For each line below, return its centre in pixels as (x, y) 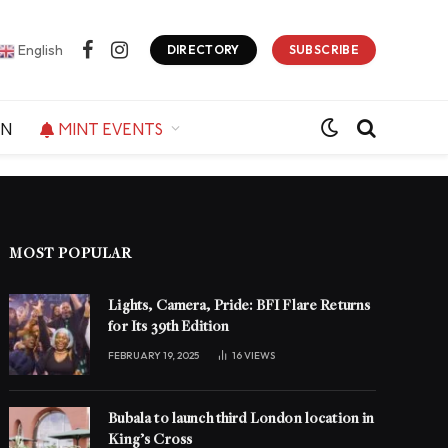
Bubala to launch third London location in (241, 419)
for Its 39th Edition (169, 327)
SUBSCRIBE (323, 49)
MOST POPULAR (70, 254)
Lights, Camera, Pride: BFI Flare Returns (239, 306)
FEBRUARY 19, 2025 (154, 355)
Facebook (118, 58)
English (38, 49)
